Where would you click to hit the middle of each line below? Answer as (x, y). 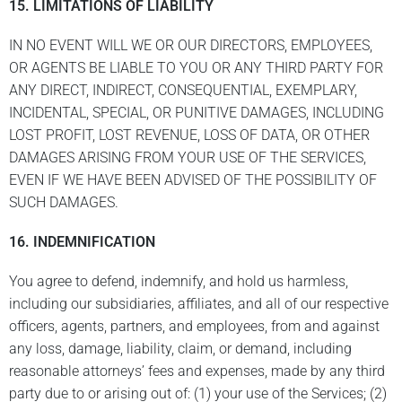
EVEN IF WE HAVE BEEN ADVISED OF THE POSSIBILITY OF (193, 180)
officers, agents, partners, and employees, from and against (194, 327)
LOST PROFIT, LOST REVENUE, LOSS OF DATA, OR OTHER (189, 135)
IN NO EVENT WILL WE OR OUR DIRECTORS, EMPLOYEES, (191, 46)
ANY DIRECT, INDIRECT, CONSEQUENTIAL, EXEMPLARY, (183, 91)
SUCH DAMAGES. (66, 203)
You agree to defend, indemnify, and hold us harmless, (179, 282)
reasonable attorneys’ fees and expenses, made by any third (197, 371)
